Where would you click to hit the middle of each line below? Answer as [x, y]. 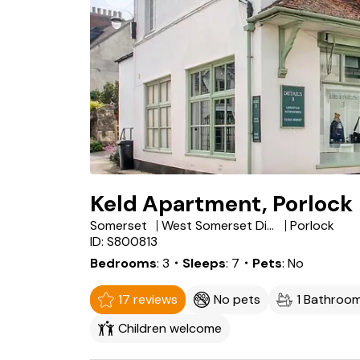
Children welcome [170, 328]
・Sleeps [198, 263]
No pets [237, 299]
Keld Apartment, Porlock [221, 204]
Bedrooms [123, 263]
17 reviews [148, 299]
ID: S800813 [124, 241]
